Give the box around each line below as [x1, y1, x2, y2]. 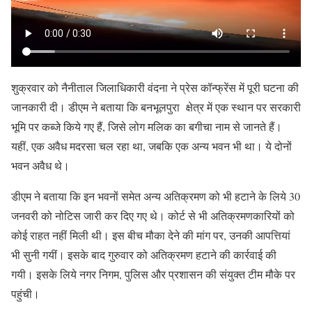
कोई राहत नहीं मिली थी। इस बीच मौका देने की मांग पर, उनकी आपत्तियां [11, 228, 290, 242]
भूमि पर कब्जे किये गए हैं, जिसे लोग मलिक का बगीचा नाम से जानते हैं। [11, 119, 282, 134]
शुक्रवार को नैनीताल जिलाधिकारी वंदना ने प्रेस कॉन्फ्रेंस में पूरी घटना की [11, 80, 299, 95]
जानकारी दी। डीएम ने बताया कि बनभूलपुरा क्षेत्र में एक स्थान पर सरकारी [11, 100, 301, 114]
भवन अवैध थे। [11, 158, 70, 173]
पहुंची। [11, 286, 40, 301]
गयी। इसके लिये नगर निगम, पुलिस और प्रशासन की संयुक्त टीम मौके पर [11, 267, 295, 281]
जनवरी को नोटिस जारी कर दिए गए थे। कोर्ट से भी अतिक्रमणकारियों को [11, 208, 295, 223]
